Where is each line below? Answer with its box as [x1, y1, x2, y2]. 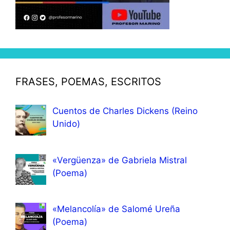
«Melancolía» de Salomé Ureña [52, 204, 180, 215]
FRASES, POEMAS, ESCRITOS [15, 75, 161, 88]
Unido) [52, 119, 80, 129]
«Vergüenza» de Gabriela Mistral [52, 155, 187, 165]
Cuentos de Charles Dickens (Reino [52, 106, 198, 117]
